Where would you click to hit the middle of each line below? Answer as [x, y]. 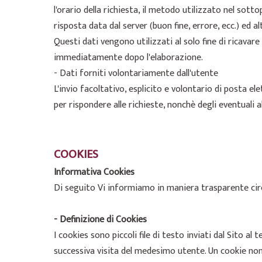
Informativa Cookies [94, 172]
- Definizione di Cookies [100, 220]
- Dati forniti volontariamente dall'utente [136, 73]
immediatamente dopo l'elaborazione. [128, 58]
